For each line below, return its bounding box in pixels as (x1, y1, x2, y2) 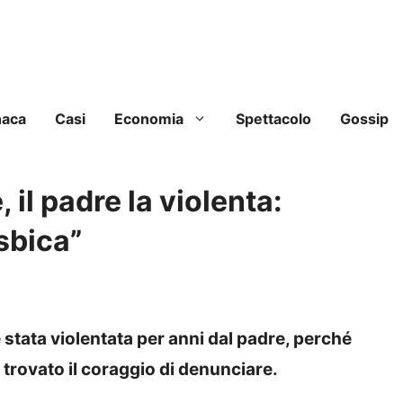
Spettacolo (236, 110, 311, 129)
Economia (114, 110, 184, 129)
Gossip (340, 110, 389, 129)
